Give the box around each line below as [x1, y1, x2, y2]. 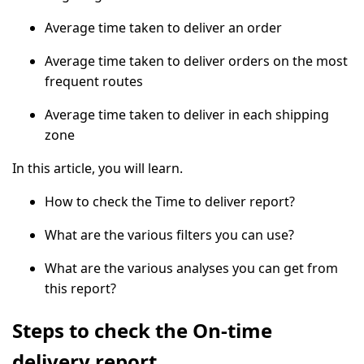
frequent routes [45, 72, 143, 90]
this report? [45, 279, 116, 297]
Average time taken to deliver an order [45, 19, 282, 37]
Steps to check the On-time [12, 316, 272, 344]
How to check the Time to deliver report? [45, 193, 295, 210]
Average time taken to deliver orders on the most [45, 52, 348, 70]
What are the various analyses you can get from [45, 259, 338, 277]
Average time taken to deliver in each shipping [45, 106, 329, 123]
